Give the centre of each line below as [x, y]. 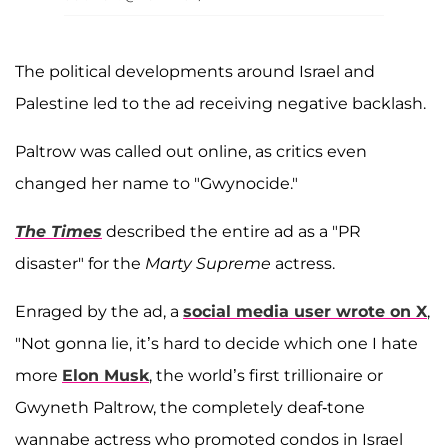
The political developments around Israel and [195, 71]
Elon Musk [105, 375]
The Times [58, 231]
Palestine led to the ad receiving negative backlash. [220, 103]
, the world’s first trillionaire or [266, 375]
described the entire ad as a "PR [231, 231]
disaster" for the [80, 263]
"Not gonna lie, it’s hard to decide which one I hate [216, 343]
